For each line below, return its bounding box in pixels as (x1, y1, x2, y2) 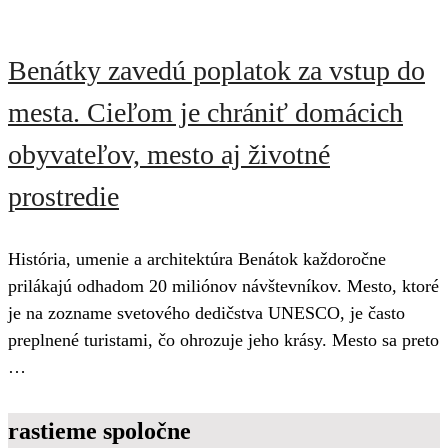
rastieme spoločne (8, 418, 191, 445)
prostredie (8, 181, 119, 213)
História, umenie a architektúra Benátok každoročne (8, 249, 386, 270)
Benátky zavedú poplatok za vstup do (8, 55, 425, 87)
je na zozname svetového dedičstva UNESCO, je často (8, 303, 405, 324)
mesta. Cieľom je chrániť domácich (8, 97, 403, 129)
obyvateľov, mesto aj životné (8, 139, 330, 171)
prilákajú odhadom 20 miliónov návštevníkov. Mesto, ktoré (8, 276, 439, 297)
